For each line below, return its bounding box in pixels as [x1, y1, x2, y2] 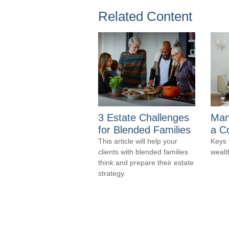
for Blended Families [98, 124, 191, 136]
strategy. [98, 169, 126, 178]
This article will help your [98, 137, 177, 146]
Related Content [98, 9, 192, 25]
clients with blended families [98, 148, 188, 156]
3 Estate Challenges [98, 112, 189, 124]
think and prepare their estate [98, 158, 194, 167]
